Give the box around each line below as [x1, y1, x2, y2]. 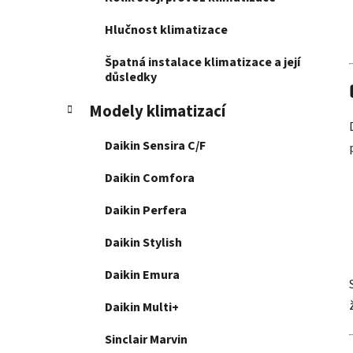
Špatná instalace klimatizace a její [105, 54, 300, 72]
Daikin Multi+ [105, 299, 179, 317]
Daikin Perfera [105, 202, 187, 220]
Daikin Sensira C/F [105, 137, 206, 155]
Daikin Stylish [105, 234, 182, 252]
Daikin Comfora [105, 169, 195, 188]
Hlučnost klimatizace [105, 21, 228, 39]
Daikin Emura [105, 266, 180, 284]
